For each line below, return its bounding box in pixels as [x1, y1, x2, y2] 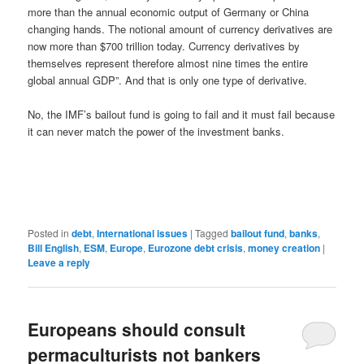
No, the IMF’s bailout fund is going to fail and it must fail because [28, 106, 336, 123]
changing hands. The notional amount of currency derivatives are [28, 21, 333, 37]
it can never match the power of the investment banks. [28, 123, 285, 140]
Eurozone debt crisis [148, 240, 244, 255]
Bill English [28, 240, 80, 255]
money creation [248, 240, 321, 255]
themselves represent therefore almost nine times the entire [28, 55, 309, 71]
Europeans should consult [28, 316, 246, 341]
